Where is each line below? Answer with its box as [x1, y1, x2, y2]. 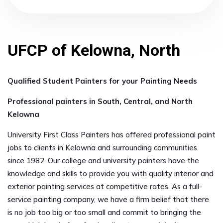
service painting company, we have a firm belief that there [7, 195, 209, 204]
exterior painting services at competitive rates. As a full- [7, 182, 202, 191]
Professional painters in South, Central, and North [7, 97, 193, 106]
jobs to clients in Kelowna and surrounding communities [7, 143, 197, 152]
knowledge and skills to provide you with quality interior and [7, 169, 214, 178]
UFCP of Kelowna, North [7, 41, 180, 60]
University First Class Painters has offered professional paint [7, 130, 216, 139]
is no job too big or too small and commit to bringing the [7, 208, 201, 217]
